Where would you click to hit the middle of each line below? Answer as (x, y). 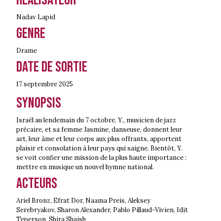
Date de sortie (52, 67)
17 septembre (37, 84)
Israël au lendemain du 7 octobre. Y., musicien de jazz (96, 120)
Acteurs (37, 183)
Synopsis (39, 103)
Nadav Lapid (36, 17)
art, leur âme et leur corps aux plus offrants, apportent (99, 139)
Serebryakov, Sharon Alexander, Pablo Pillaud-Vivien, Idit (102, 210)
